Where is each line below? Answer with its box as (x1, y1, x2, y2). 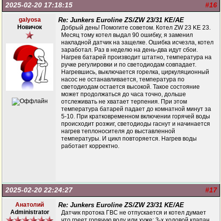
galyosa (18, 16, 41, 23)
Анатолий (15, 201, 44, 208)
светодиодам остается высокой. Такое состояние (61, 83, 200, 90)
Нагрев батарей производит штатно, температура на (61, 54, 212, 61)
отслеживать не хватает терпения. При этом (61, 98, 187, 105)
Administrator (10, 209, 49, 216)
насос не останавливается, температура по (61, 76, 184, 83)
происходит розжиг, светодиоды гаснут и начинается (61, 120, 210, 127)
